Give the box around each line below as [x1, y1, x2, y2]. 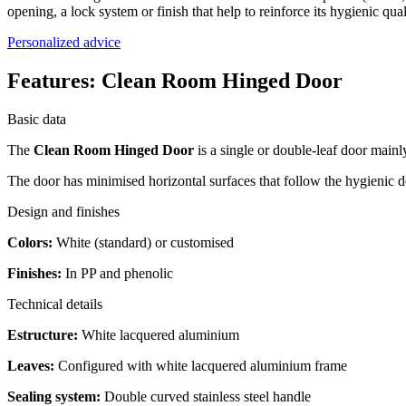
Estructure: [7, 326, 78, 343]
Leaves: [7, 357, 54, 373]
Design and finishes [7, 203, 120, 219]
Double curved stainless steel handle [101, 388, 311, 404]
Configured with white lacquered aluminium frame [54, 357, 347, 373]
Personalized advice [7, 34, 121, 50]
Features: [7, 68, 101, 92]
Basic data [7, 111, 66, 127]
